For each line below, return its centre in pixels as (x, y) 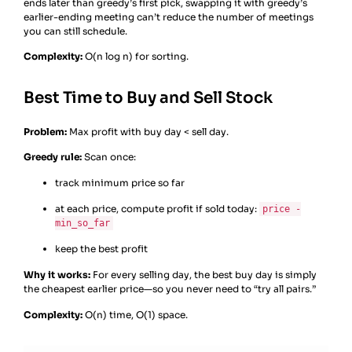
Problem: (45, 131)
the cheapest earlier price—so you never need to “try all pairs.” (170, 289)
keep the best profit (101, 249)
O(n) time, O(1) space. (135, 314)
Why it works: (57, 275)
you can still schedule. (75, 31)
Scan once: (109, 157)
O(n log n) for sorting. (136, 56)
